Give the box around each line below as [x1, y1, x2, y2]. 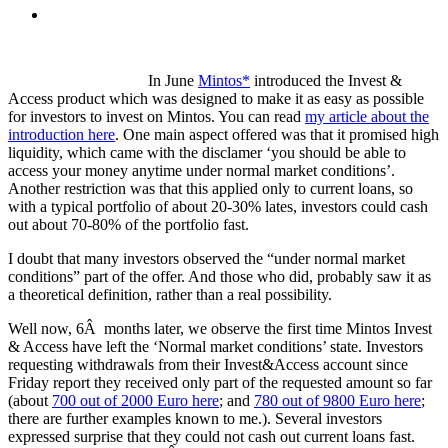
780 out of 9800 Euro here [254, 391, 421, 409]
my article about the [305, 107, 429, 125]
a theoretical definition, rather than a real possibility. [8, 285, 332, 303]
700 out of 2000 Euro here [52, 391, 219, 409]
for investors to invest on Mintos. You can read [8, 107, 305, 125]
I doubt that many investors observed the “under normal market [8, 249, 405, 267]
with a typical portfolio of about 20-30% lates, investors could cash [8, 197, 428, 215]
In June [148, 71, 198, 89]
